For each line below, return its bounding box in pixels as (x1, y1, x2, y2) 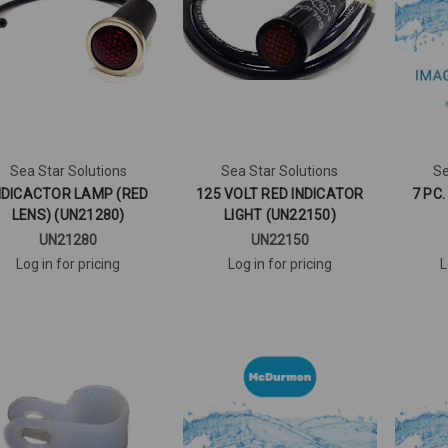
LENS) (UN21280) (11, 206, 125, 223)
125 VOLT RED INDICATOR (196, 185, 364, 202)
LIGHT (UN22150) (224, 206, 336, 223)
